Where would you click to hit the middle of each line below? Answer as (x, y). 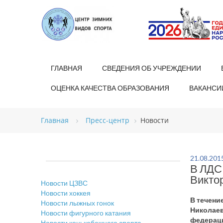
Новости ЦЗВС (64, 183)
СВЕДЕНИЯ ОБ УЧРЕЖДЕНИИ (152, 68)
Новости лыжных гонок (77, 203)
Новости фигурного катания (86, 213)
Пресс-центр (108, 120)
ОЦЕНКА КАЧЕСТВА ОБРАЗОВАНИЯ (110, 88)
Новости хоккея (66, 193)
